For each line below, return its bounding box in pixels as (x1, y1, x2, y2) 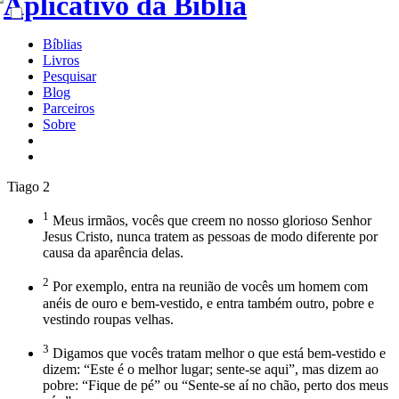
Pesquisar (43, 69, 96, 84)
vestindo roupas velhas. (43, 311, 174, 327)
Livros (43, 53, 79, 68)
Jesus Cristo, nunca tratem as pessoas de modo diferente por (43, 229, 378, 245)
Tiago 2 (7, 179, 50, 194)
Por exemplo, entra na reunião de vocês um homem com (49, 279, 368, 295)
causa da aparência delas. (43, 245, 183, 261)
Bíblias (43, 37, 82, 52)
